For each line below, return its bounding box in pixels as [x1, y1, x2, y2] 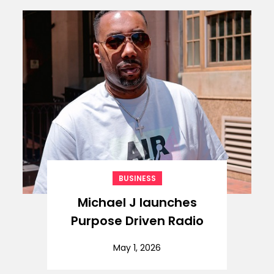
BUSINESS [118, 172, 156, 183]
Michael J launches [77, 193, 197, 211]
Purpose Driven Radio [70, 212, 204, 229]
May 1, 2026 [113, 241, 161, 254]
